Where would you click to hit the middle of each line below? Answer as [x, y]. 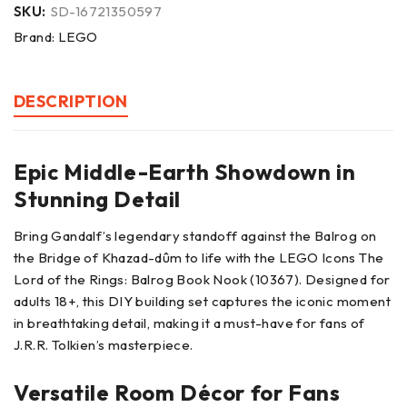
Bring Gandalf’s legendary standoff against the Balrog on [195, 235]
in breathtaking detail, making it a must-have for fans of [189, 323]
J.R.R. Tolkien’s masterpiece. [104, 344]
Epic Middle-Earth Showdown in [185, 171]
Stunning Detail [98, 199]
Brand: [36, 36]
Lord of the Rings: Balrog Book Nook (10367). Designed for [202, 279]
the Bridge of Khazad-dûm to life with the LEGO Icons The [199, 257]
